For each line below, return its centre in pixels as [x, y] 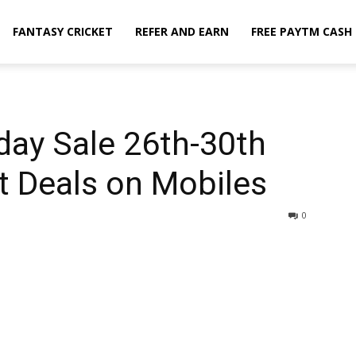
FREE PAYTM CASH [302, 31]
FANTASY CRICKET [63, 31]
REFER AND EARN [182, 31]
